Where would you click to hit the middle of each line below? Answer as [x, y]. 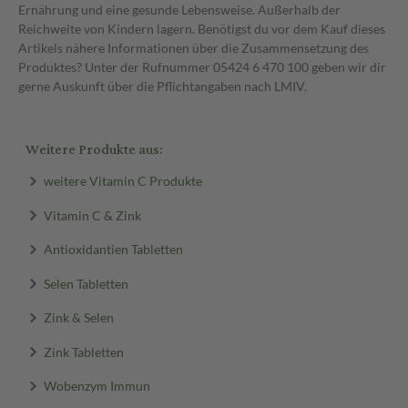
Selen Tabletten [86, 283]
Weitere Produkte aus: [94, 150]
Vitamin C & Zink [92, 214]
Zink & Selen [78, 317]
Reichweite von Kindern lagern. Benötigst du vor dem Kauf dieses [202, 29]
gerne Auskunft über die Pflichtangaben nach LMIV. [163, 86]
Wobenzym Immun [97, 385]
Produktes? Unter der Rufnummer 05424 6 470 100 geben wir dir [202, 67]
